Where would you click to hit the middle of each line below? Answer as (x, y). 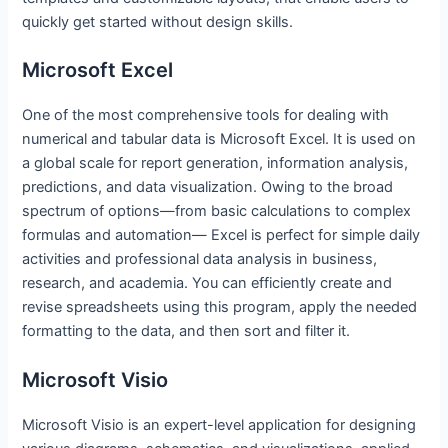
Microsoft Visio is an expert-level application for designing (219, 424)
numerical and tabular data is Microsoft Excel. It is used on (219, 139)
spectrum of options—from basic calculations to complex (217, 211)
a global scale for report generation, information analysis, (215, 163)
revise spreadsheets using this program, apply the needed (220, 307)
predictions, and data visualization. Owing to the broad (208, 187)
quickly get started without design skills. (158, 21)
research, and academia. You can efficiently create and (207, 283)
